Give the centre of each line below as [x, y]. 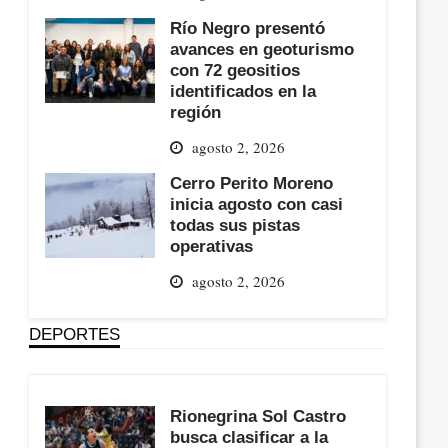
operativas [212, 245]
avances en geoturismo [262, 49]
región [196, 112]
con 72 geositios [235, 70]
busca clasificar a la [249, 436]
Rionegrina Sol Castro [258, 415]
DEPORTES [75, 333]
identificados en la [243, 91]
